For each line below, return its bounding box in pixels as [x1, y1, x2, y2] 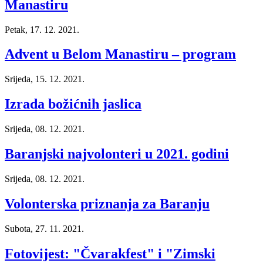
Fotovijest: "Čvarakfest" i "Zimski [5, 245, 215, 261]
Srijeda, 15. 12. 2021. [5, 74, 85, 85]
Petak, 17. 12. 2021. [5, 24, 79, 35]
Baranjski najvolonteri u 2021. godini [5, 146, 229, 162]
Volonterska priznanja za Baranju [5, 195, 210, 211]
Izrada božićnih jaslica [5, 96, 141, 112]
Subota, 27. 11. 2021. [5, 223, 84, 234]
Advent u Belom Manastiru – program [5, 46, 236, 62]
